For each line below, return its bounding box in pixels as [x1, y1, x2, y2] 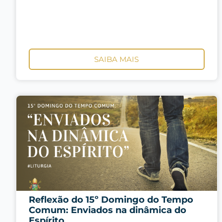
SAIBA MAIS [94, 54, 139, 64]
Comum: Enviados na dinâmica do [29, 204, 186, 216]
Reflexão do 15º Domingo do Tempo [29, 194, 193, 205]
